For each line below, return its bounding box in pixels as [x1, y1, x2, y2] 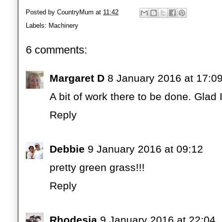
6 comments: [26, 43, 87, 56]
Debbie [50, 143, 85, 155]
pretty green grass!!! [50, 161, 145, 173]
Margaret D [50, 72, 105, 84]
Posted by [26, 8, 57, 16]
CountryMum [57, 8, 94, 16]
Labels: [26, 21, 49, 29]
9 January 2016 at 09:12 [88, 143, 203, 155]
